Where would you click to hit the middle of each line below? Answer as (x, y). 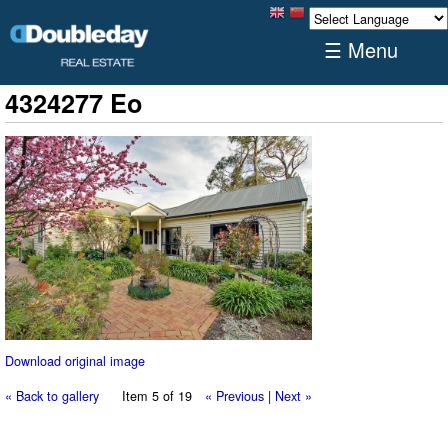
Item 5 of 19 (156, 396)
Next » (293, 396)
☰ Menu (361, 49)
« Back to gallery (52, 396)
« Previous (234, 396)
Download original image (75, 360)
